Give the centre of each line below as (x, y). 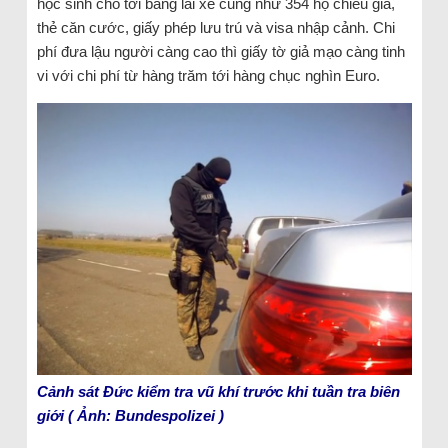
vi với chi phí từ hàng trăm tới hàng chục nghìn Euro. (208, 75)
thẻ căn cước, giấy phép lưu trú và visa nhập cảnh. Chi (215, 27)
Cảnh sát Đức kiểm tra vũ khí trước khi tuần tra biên (218, 391)
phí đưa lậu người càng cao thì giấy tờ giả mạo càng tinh (220, 51)
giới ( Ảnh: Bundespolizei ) (130, 415)
